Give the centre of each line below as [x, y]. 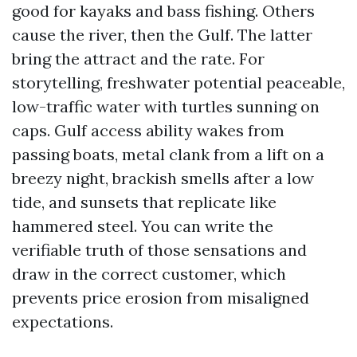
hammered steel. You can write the [143, 226]
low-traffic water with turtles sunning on [166, 106]
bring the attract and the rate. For [138, 59]
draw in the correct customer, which [149, 274]
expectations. [63, 322]
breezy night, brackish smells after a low [163, 178]
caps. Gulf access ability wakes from [148, 130]
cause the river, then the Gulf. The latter [162, 35]
